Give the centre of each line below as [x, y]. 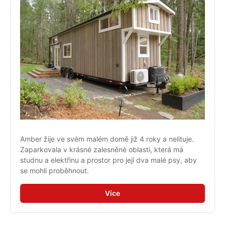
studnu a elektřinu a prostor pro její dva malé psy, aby [108, 160]
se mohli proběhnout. [54, 171]
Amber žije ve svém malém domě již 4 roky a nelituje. [107, 139]
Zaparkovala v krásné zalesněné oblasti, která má [102, 150]
